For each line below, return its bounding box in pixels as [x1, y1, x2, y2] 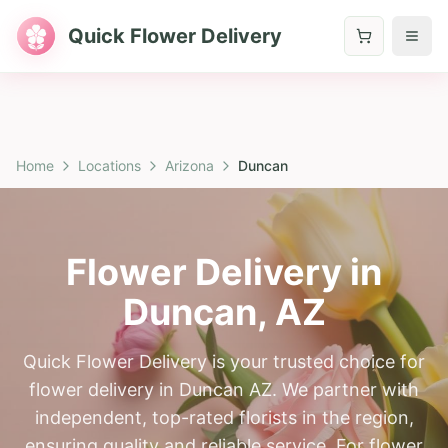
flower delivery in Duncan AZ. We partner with [29, 379, 419, 400]
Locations [78, 157, 141, 174]
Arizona [165, 157, 214, 174]
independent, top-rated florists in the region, [34, 407, 414, 428]
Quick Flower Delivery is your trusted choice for [23, 351, 425, 372]
